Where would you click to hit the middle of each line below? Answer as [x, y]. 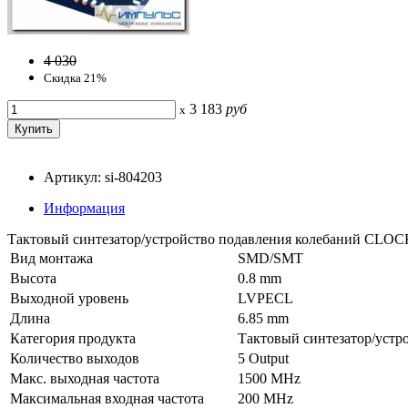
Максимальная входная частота [107, 398]
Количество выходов [75, 358]
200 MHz [265, 398]
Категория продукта [73, 338]
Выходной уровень [69, 298]
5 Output [263, 358]
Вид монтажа [51, 258]
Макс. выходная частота [85, 378]
